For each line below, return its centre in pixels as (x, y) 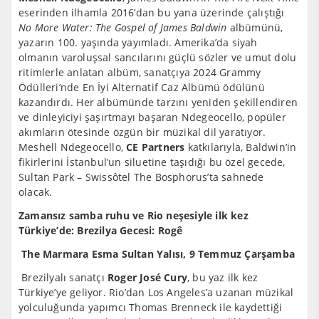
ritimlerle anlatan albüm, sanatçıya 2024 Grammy (140, 72)
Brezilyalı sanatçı (63, 277)
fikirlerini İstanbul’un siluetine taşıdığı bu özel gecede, (152, 162)
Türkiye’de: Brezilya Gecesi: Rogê (101, 230)
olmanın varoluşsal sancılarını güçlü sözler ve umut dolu (158, 57)
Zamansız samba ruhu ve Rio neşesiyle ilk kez (134, 215)
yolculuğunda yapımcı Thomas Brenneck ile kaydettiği (151, 307)
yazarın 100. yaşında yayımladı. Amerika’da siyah (138, 42)
